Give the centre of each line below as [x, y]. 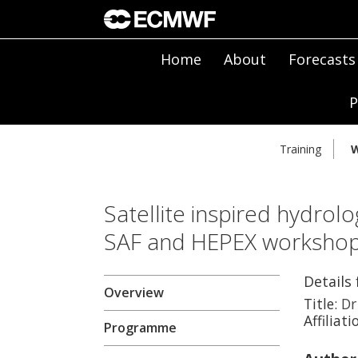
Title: [320, 304]
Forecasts [322, 59]
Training [300, 149]
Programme [140, 328]
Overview [134, 293]
